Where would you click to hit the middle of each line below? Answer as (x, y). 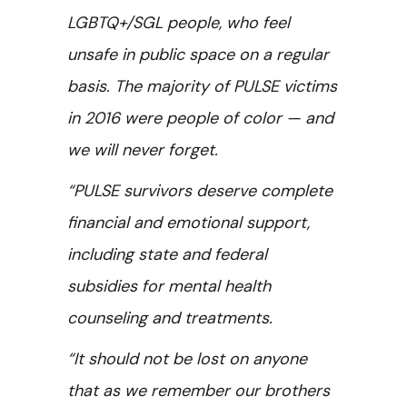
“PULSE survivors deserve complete (200, 191)
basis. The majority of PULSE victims (202, 86)
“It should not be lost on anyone (187, 359)
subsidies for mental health (169, 286)
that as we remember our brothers (199, 391)
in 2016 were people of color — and (200, 118)
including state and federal (167, 254)
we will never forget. (143, 150)
